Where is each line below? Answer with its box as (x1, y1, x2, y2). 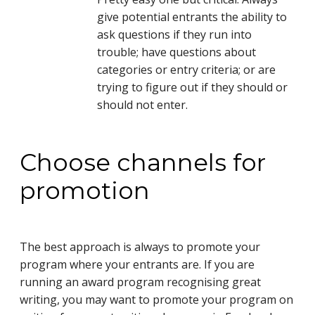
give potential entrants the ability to (97, 9, 287, 25)
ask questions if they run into (97, 27, 252, 43)
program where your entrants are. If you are (20, 256, 255, 272)
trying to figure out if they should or (97, 79, 288, 96)
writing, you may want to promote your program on (20, 291, 293, 307)
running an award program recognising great (20, 274, 261, 290)
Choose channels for (20, 147, 266, 177)
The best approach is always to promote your (20, 238, 260, 255)
